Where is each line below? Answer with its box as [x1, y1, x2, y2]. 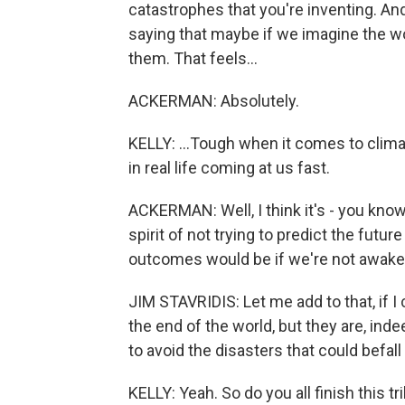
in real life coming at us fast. [128, 158, 330, 177]
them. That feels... [128, 49, 258, 68]
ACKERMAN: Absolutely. [128, 91, 299, 110]
